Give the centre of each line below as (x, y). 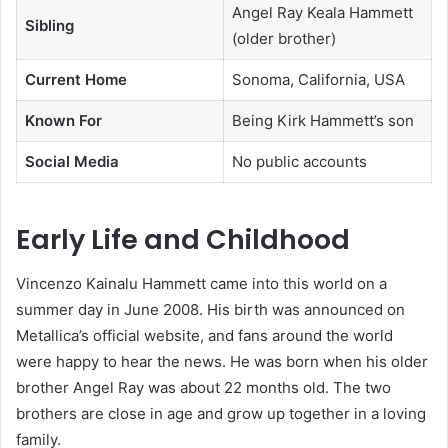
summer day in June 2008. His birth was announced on (210, 310)
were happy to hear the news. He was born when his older (222, 362)
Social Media (71, 162)
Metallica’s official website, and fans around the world (204, 336)
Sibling (49, 26)
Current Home (75, 80)
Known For (63, 121)
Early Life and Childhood (183, 239)
